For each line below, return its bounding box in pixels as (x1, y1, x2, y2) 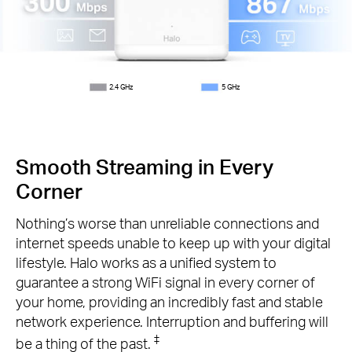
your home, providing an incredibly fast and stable (16, 292, 323, 311)
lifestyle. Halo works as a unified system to (16, 253, 277, 272)
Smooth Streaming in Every (16, 153, 273, 180)
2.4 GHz (108, 82, 133, 91)
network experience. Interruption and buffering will (16, 312, 328, 331)
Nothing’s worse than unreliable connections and (16, 214, 319, 233)
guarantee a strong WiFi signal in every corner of (16, 273, 315, 291)
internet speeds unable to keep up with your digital (16, 233, 331, 252)
